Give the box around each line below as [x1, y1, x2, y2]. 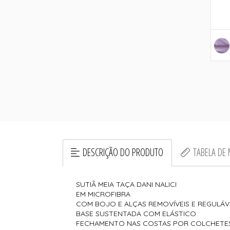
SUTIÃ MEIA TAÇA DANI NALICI [76, 180, 177, 189]
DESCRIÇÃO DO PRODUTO [83, 145, 164, 160]
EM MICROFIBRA [76, 189, 133, 199]
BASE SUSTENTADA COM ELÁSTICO [76, 209, 197, 219]
